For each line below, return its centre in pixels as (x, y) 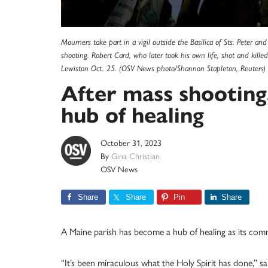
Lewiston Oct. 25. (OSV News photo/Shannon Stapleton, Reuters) (163, 68)
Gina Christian (135, 156)
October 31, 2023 (131, 142)
